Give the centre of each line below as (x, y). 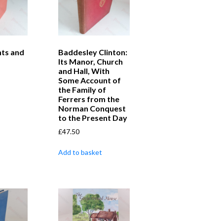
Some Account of (89, 80)
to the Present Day (92, 117)
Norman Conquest (92, 108)
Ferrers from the (89, 99)
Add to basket (80, 152)
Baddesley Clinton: (92, 52)
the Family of (82, 89)
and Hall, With (84, 71)
